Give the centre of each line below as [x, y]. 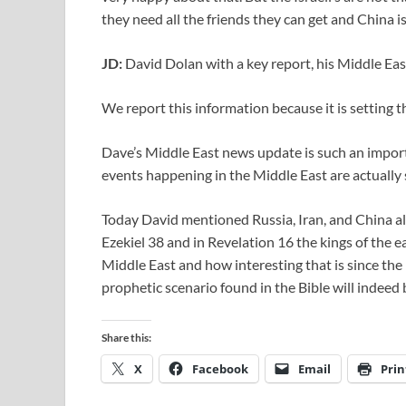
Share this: [126, 338]
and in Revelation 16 [229, 242]
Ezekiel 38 [133, 242]
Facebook [220, 369]
